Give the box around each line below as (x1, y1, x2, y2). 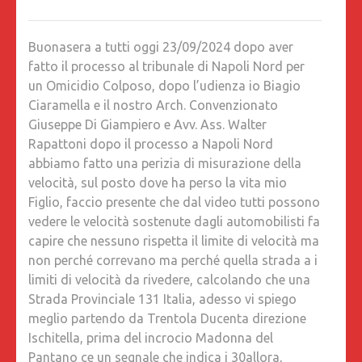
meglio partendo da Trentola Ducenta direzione (28, 311, 306, 326)
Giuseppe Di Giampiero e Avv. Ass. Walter (28, 117, 267, 133)
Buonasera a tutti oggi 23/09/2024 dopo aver (28, 40, 293, 55)
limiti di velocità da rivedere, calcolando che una (28, 272, 310, 288)
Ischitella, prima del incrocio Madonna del (28, 330, 273, 346)
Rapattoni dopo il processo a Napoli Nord (28, 137, 273, 152)
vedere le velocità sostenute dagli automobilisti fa (28, 214, 320, 229)
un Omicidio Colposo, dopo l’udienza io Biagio (28, 78, 301, 94)
